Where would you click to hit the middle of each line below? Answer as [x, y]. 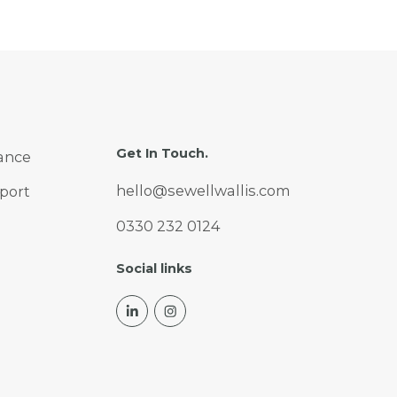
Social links [154, 268]
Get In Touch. [162, 153]
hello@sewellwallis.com [203, 191]
